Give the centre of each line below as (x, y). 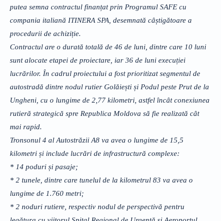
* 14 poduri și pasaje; (44, 166)
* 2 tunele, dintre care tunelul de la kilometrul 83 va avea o (101, 180)
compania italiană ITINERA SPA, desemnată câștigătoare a (101, 20)
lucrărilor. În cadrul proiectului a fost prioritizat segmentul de (105, 73)
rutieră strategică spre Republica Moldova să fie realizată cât (105, 113)
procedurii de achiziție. (45, 33)
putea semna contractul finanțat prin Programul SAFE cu (98, 7)
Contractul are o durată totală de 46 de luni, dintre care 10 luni (108, 47)
